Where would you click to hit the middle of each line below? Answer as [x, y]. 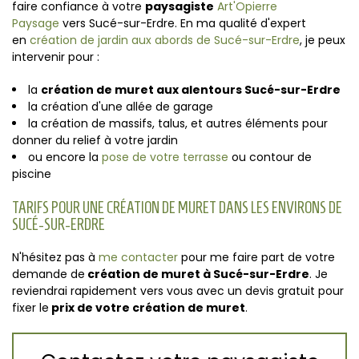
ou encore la [65, 157]
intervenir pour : [57, 57]
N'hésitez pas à [55, 257]
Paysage [36, 23]
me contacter [138, 257]
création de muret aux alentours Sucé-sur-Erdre [191, 90]
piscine [33, 174]
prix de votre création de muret [147, 308]
